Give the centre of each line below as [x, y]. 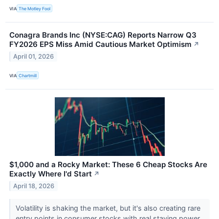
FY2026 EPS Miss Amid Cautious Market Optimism [100, 44]
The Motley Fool [35, 8]
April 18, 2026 [34, 186]
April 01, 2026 [34, 57]
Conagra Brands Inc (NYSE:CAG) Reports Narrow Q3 [103, 35]
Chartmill [28, 75]
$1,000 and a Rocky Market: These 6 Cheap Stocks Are [108, 165]
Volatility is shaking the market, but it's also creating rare [108, 208]
